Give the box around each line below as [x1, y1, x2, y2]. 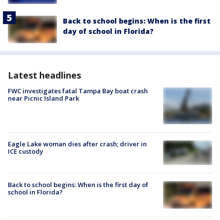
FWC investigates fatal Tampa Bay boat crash [8, 86, 148, 95]
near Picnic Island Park [8, 93, 79, 103]
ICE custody [8, 146, 43, 156]
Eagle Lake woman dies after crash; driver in [8, 139, 147, 148]
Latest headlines [8, 69, 81, 81]
